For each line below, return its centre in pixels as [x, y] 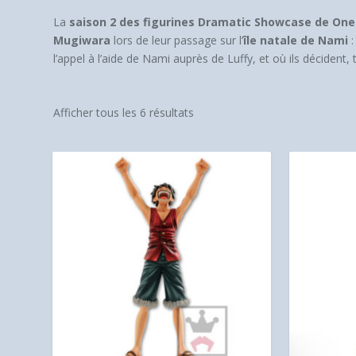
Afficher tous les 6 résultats [124, 113]
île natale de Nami [296, 40]
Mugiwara [82, 40]
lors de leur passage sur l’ [177, 40]
